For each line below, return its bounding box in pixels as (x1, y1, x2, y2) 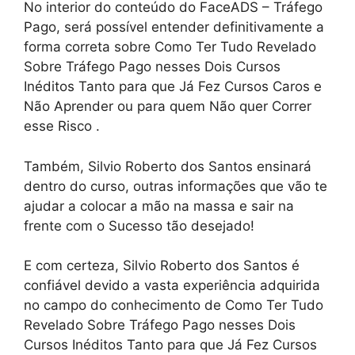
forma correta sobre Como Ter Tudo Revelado (24, 39, 316, 55)
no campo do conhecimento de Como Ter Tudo (24, 297, 323, 314)
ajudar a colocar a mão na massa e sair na (24, 197, 294, 214)
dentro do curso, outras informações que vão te (24, 177, 327, 194)
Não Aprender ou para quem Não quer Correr (24, 98, 311, 115)
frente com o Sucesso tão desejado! (24, 217, 254, 234)
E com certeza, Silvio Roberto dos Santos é (24, 258, 300, 274)
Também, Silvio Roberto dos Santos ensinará (24, 158, 311, 174)
